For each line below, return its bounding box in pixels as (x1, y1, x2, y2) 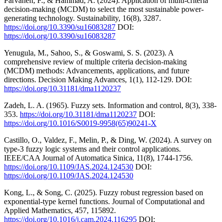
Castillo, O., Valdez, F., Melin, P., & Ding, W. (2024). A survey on (4, 135, 212, 144)
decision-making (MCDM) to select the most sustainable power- (4, 4, 204, 13)
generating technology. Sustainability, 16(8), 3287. (4, 13, 161, 22)
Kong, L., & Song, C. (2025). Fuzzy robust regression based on (4, 188, 203, 197)
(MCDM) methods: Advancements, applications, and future (4, 66, 189, 75)
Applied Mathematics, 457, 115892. (4, 206, 116, 215)
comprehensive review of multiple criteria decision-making (4, 57, 187, 66)
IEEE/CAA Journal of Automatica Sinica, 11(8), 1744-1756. (4, 153, 193, 162)
